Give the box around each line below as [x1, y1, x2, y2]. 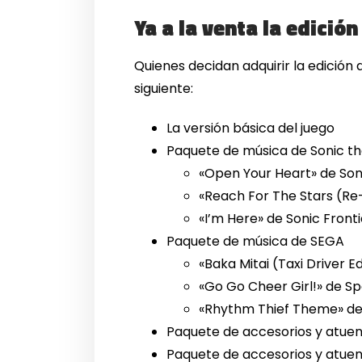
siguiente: [134, 78, 194, 98]
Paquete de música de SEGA [166, 231, 345, 250]
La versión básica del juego [166, 118, 335, 137]
